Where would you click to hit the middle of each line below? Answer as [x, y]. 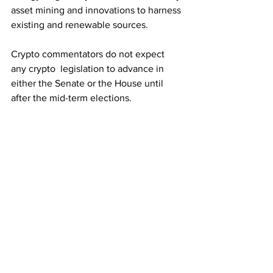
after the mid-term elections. [71, 98]
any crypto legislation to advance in [89, 69]
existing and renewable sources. [80, 25]
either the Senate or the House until [88, 83]
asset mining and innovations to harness [97, 10]
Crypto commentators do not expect [89, 54]
